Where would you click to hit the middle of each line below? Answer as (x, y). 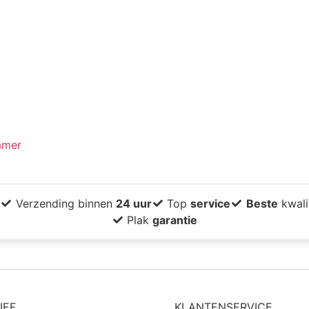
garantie (175, 220)
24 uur (133, 203)
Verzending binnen (66, 203)
